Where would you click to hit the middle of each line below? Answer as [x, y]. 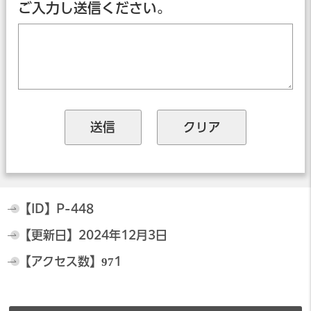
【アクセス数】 [60, 262]
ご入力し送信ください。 [94, 8]
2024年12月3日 [123, 235]
